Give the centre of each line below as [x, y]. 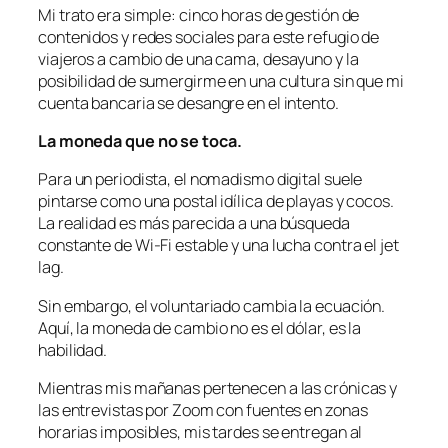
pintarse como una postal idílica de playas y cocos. [216, 201]
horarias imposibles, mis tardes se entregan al [200, 431]
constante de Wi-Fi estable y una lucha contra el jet [218, 245]
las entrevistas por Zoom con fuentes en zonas [203, 409]
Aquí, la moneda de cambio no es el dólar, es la [200, 327]
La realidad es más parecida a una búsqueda [194, 223]
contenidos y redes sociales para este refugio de [209, 36]
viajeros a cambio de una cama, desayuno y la [198, 58]
